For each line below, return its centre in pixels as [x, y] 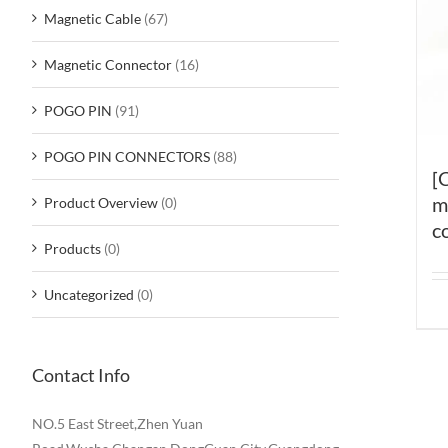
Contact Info [81, 374]
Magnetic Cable [92, 18]
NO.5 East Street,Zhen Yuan [117, 423]
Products [72, 248]
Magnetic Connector [108, 64]
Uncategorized [89, 294]
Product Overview [101, 202]
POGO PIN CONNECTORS [127, 156]
